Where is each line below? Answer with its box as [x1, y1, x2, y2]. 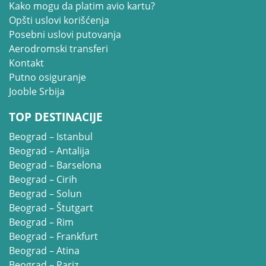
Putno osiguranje [9, 71, 86, 84]
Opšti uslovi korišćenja [9, 14, 109, 27]
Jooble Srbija [9, 85, 65, 99]
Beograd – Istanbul [9, 130, 93, 144]
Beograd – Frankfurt [9, 230, 98, 243]
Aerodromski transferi [9, 42, 108, 56]
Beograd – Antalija [9, 144, 90, 158]
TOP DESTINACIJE [9, 109, 103, 125]
